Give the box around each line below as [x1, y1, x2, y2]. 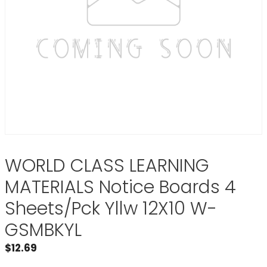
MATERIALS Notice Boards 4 [5, 175, 236, 200]
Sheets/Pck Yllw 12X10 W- [5, 196, 217, 221]
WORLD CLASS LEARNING [5, 153, 209, 178]
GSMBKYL [5, 218, 82, 243]
